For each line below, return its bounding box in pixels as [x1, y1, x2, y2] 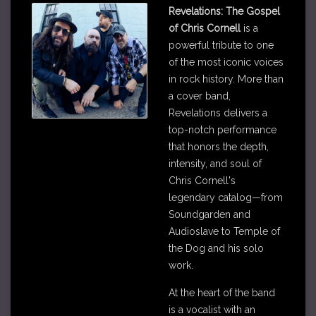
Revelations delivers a [169, 107, 267, 119]
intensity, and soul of [169, 158, 262, 169]
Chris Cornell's [169, 175, 236, 186]
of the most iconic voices [169, 56, 284, 68]
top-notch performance [169, 124, 276, 135]
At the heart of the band [169, 287, 275, 298]
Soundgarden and [169, 209, 250, 220]
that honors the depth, [169, 141, 269, 152]
